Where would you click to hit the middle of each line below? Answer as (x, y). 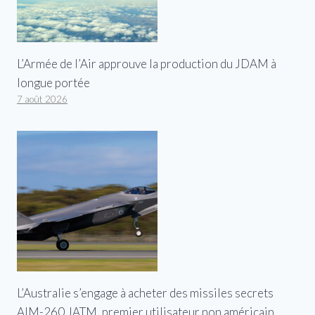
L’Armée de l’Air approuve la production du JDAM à (147, 64)
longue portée (53, 83)
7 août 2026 (42, 99)
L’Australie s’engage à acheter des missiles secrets (145, 293)
